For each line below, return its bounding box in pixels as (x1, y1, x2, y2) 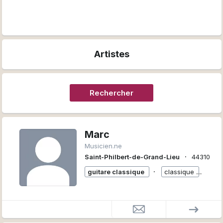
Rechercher (90, 88, 133, 98)
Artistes (94, 49, 129, 59)
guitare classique (87, 168, 144, 176)
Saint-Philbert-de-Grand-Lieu (84, 153, 180, 161)
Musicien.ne (84, 142, 122, 150)
